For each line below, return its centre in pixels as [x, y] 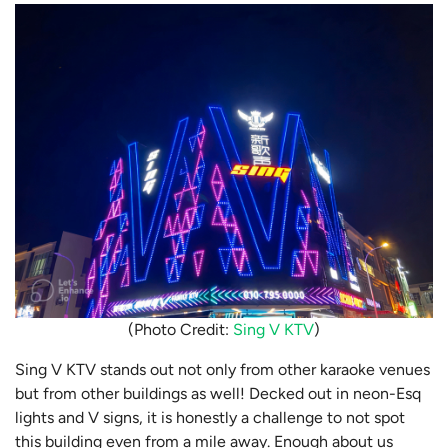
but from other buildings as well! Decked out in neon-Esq [218, 393]
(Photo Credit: [180, 329]
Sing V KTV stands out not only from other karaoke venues [222, 369]
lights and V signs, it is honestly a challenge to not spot [210, 417]
